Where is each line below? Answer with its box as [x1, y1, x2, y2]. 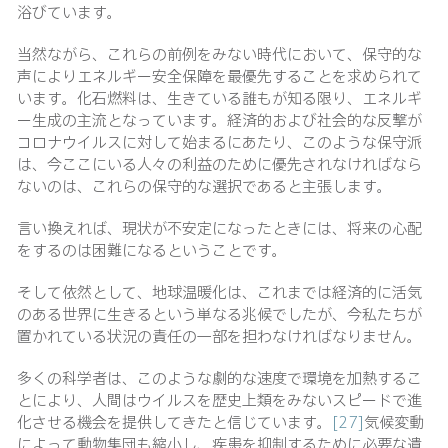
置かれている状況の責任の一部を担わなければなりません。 [17, 325, 422, 347]
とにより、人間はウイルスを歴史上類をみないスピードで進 [17, 389, 422, 411]
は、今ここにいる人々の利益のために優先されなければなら [17, 153, 422, 175]
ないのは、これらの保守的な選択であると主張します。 [17, 175, 392, 197]
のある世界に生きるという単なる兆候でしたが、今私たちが [17, 303, 422, 325]
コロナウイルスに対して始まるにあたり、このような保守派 [17, 131, 422, 153]
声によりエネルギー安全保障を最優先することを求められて [17, 65, 422, 87]
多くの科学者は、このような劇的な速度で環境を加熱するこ [17, 367, 422, 389]
